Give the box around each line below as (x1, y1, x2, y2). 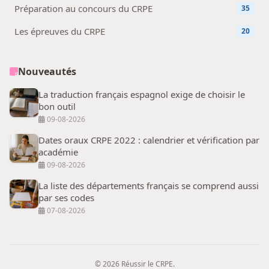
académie (38, 145, 78, 158)
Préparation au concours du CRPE (14, 2, 153, 14)
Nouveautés (18, 64, 76, 78)
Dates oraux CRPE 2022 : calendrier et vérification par (38, 133, 259, 146)
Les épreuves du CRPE (14, 25, 105, 37)
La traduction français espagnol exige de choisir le (38, 88, 245, 100)
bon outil (38, 100, 76, 112)
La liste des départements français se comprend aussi (38, 179, 259, 192)
